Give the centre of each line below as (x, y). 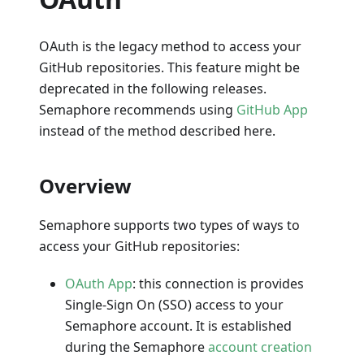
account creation (260, 347)
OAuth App (99, 283)
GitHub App (272, 109)
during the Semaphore (136, 347)
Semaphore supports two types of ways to (169, 225)
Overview (85, 185)
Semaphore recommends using (138, 109)
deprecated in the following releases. (153, 88)
